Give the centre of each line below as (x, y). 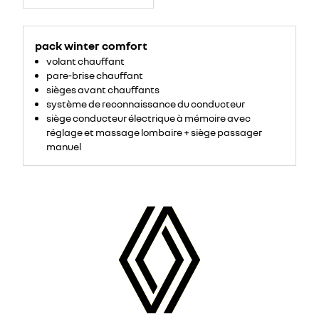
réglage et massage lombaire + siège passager (154, 132)
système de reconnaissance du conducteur (146, 103)
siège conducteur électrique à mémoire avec (148, 117)
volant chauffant (85, 61)
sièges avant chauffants (103, 89)
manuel (64, 146)
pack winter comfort (91, 45)
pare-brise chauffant (95, 75)
